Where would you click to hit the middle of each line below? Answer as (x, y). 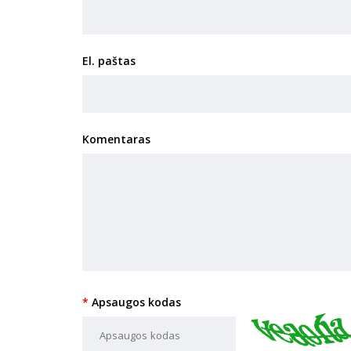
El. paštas (109, 61)
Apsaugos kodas (136, 302)
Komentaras (116, 139)
